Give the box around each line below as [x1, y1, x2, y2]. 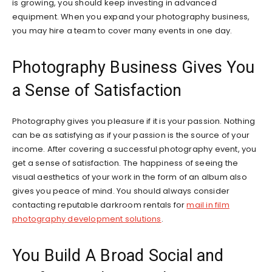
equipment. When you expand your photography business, [12, 10, 250, 22]
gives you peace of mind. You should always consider [12, 185, 230, 197]
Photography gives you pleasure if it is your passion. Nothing [12, 115, 256, 127]
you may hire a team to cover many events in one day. [12, 24, 233, 36]
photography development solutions [12, 212, 161, 225]
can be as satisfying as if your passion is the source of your [12, 129, 250, 141]
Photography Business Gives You [12, 57, 255, 77]
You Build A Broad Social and [12, 245, 224, 265]
